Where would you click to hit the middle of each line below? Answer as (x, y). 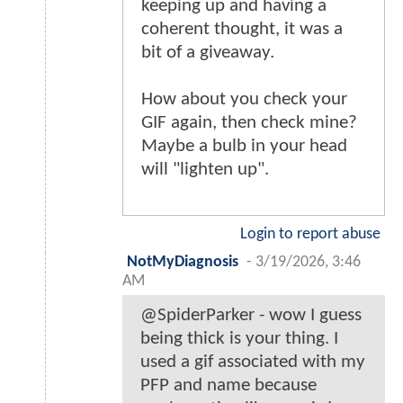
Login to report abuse (310, 235)
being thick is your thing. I (239, 339)
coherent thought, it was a (242, 30)
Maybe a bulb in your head (244, 147)
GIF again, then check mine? (249, 123)
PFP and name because (228, 386)
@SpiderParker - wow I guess (251, 316)
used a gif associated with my (253, 363)
